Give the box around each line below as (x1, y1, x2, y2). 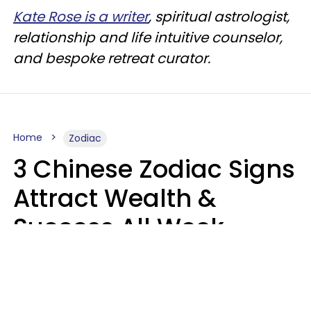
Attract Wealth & (13, 181, 217, 215)
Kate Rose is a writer (13, 7, 149, 26)
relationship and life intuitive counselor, (13, 28, 283, 47)
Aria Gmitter (13, 282, 79, 296)
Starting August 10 (13, 239, 235, 274)
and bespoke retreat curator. (13, 49, 210, 68)
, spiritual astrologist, (149, 7, 289, 26)
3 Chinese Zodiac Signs (13, 152, 295, 186)
